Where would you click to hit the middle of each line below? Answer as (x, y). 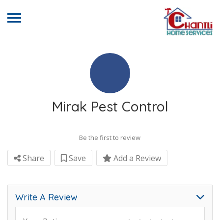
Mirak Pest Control (110, 106)
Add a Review (136, 158)
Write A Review (46, 197)
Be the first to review (110, 137)
